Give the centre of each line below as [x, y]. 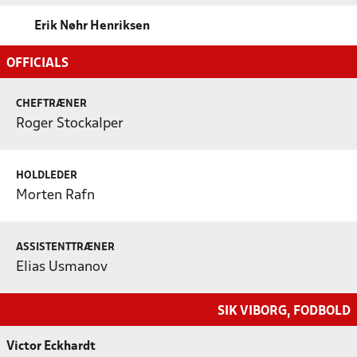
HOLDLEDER [47, 175]
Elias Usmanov [62, 267]
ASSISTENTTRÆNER [65, 247]
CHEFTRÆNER [51, 104]
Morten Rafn [55, 195]
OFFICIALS [37, 63]
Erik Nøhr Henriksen [92, 26]
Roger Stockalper [70, 124]
